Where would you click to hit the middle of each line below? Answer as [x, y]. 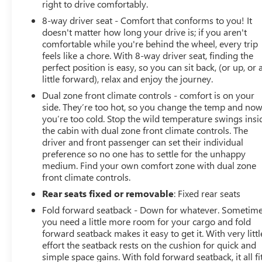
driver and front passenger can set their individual [143, 142]
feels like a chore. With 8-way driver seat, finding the [148, 55]
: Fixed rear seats [207, 193]
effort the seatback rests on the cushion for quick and [149, 244]
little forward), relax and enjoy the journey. [128, 78]
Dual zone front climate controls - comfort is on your [149, 95]
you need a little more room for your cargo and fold [147, 221]
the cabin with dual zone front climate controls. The [145, 130]
